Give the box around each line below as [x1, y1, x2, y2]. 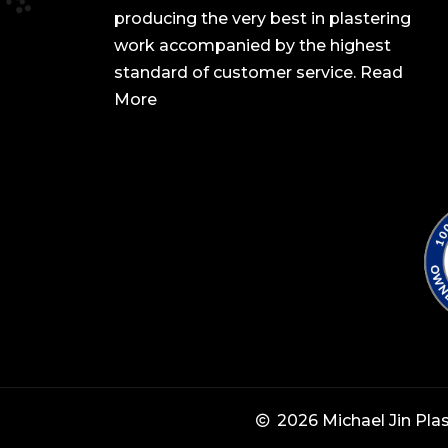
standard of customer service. [114, 63, 360, 83]
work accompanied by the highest [114, 36, 391, 56]
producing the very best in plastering [114, 9, 411, 29]
